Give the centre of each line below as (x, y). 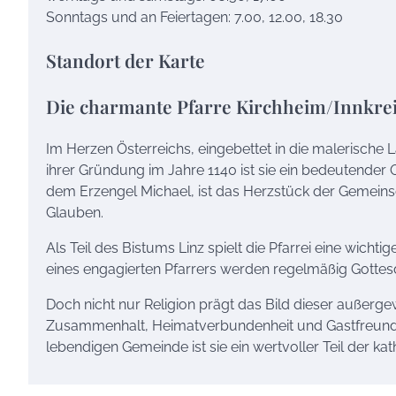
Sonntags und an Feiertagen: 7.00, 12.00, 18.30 (194, 18)
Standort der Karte (126, 61)
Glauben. (75, 212)
